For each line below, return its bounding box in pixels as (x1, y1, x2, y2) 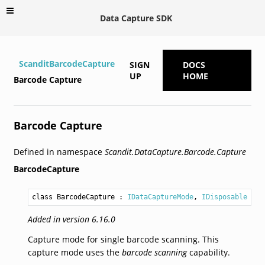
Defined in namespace (13, 146, 105, 157)
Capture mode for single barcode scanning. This (27, 233, 219, 245)
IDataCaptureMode (127, 192, 193, 201)
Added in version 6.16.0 (27, 213, 115, 225)
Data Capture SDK (100, 12, 172, 24)
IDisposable (201, 192, 247, 201)
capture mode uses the (27, 246, 122, 258)
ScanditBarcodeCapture (18, 57, 115, 69)
